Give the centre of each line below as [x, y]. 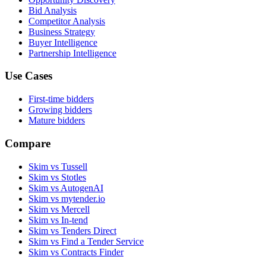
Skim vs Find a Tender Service [86, 241]
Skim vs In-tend [58, 220]
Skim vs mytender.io [67, 198]
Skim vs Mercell [59, 209]
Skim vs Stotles [57, 177]
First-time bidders [61, 99]
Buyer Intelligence [63, 42]
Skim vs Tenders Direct [72, 230]
